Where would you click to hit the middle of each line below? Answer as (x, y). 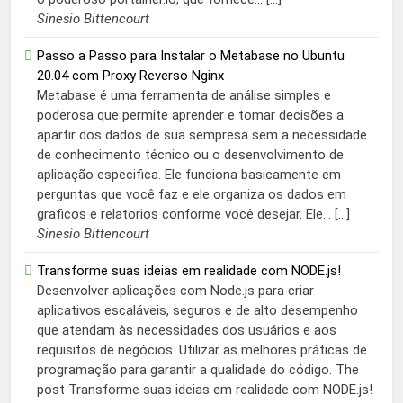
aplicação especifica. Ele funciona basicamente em (189, 175)
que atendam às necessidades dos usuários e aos (187, 331)
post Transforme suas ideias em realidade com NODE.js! (205, 390)
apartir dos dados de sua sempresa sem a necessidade (202, 135)
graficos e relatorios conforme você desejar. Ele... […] (193, 215)
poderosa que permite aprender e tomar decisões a (190, 116)
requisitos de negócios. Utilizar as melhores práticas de (202, 350)
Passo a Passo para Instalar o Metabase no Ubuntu (191, 56)
